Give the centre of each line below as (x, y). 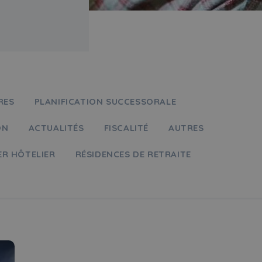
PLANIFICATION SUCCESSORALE (105, 101)
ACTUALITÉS (56, 128)
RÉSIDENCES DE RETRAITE (133, 154)
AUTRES (186, 128)
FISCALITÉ (126, 128)
